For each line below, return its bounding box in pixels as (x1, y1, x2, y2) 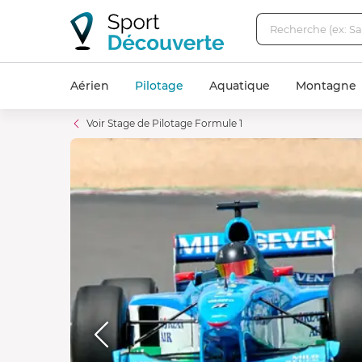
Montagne (296, 78, 356, 93)
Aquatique (209, 78, 270, 93)
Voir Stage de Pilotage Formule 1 (86, 117, 242, 129)
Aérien (70, 78, 109, 93)
